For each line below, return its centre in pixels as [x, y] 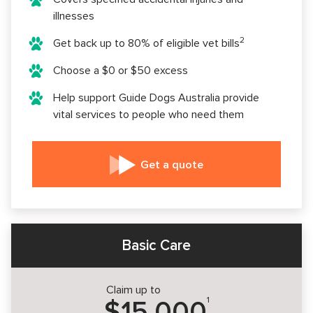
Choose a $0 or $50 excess [121, 71]
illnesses [74, 16]
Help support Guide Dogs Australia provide [156, 98]
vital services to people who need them [148, 115]
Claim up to [133, 290]
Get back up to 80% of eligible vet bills [146, 43]
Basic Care [156, 246]
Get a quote [172, 165]
